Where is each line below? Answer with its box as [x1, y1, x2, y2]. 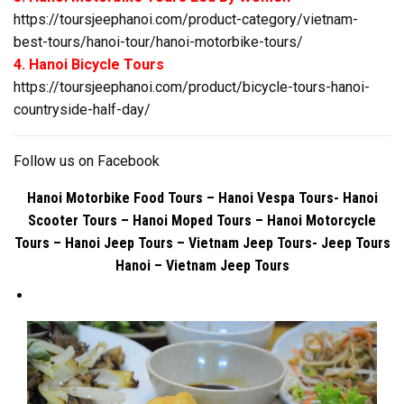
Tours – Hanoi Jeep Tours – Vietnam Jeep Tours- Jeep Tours [14, 234, 390, 252]
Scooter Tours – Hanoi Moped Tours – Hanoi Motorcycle [28, 211, 376, 229]
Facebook [97, 151, 160, 170]
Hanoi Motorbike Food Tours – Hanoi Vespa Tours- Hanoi [26, 188, 378, 207]
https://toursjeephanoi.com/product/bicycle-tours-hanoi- [14, 78, 370, 96]
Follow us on [14, 151, 97, 170]
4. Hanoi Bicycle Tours [14, 55, 164, 73]
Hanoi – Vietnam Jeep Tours [115, 256, 289, 274]
